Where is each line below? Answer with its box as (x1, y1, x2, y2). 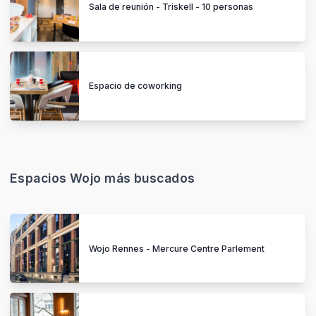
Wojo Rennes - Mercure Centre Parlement (89, 243, 265, 254)
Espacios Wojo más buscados (10, 170, 195, 186)
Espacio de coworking (89, 80, 182, 92)
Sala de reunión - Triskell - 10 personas (89, 1, 253, 13)
